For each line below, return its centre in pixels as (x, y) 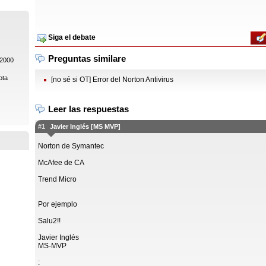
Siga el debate (71, 38)
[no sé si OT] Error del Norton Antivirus (112, 80)
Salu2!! (49, 221)
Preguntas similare (87, 58)
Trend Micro (57, 179)
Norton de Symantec (71, 146)
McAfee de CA (61, 163)
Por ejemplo (58, 204)
